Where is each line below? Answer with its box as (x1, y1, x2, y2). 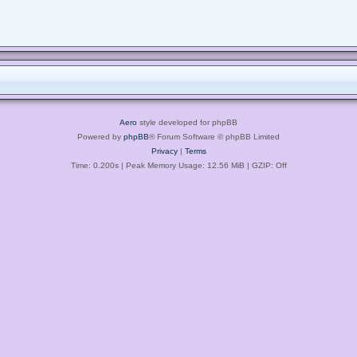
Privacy (151, 146, 178, 155)
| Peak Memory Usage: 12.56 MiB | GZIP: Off (118, 160, 287, 170)
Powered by (77, 131, 124, 141)
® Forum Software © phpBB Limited (149, 131, 280, 141)
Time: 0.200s (70, 160, 119, 170)
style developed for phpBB (137, 117, 237, 127)
